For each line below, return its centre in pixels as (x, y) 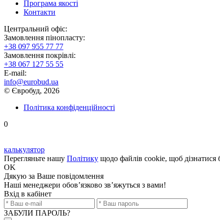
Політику (82, 158)
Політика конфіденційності (69, 107)
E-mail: (15, 73)
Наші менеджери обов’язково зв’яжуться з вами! (85, 185)
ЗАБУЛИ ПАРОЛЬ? (37, 213)
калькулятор (24, 150)
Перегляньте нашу (35, 158)
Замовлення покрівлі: (40, 55)
